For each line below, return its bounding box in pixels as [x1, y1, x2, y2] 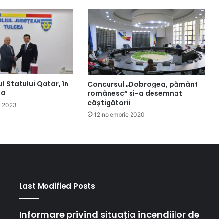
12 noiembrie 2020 [93, 111, 145, 119]
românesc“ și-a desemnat [87, 88, 182, 99]
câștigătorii [87, 98, 133, 108]
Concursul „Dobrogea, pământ [87, 79, 198, 89]
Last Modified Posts [19, 181, 95, 192]
